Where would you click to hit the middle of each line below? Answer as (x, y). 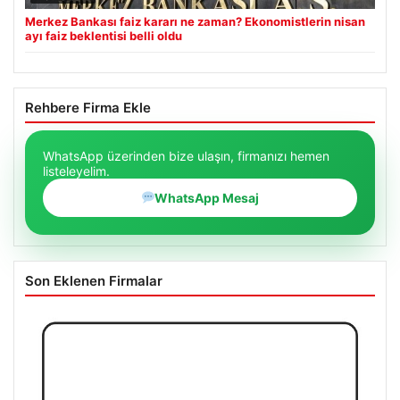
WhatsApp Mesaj (207, 197)
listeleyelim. (76, 171)
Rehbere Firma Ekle (88, 107)
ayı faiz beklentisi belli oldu (104, 35)
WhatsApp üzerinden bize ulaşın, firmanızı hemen (186, 155)
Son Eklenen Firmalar (94, 280)
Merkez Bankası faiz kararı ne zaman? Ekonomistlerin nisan (195, 21)
